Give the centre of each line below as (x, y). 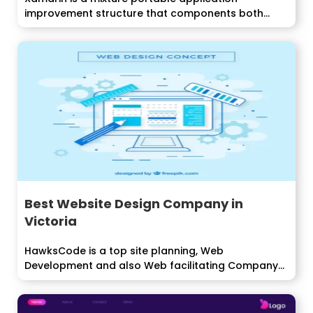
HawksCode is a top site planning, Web (124, 251)
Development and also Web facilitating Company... (154, 266)
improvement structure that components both (144, 13)
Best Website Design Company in (134, 204)
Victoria (51, 221)
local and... (52, 28)
